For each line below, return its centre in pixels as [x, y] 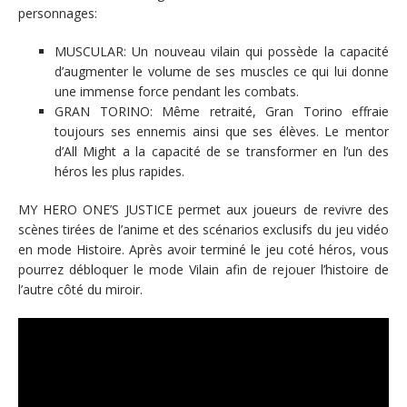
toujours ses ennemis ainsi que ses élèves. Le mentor [222, 131]
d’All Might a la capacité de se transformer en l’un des [222, 151]
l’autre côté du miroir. [80, 289]
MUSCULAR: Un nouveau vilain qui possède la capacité [222, 51]
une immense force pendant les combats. [177, 91]
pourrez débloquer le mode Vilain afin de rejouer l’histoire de [203, 269]
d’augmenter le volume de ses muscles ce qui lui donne [222, 71]
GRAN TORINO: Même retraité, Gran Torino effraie [222, 111]
